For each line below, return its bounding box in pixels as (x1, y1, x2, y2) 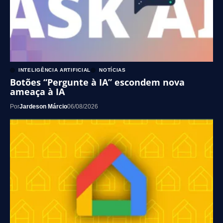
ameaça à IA (10, 85, 65, 98)
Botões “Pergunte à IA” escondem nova (10, 76, 185, 88)
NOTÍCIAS (99, 67, 126, 73)
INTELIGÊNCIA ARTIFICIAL (18, 67, 91, 73)
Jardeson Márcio (19, 103, 67, 110)
